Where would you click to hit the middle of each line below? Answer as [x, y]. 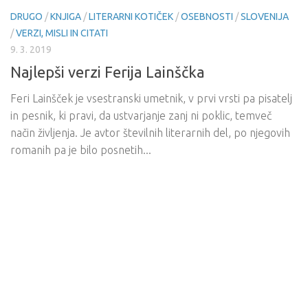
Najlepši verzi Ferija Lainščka [108, 72]
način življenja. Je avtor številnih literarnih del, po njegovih [150, 133]
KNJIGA [66, 17]
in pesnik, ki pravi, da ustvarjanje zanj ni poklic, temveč [141, 116]
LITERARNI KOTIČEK [131, 17]
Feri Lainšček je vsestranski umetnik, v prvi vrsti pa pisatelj [151, 99]
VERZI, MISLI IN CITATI [62, 33]
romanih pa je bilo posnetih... [81, 150]
